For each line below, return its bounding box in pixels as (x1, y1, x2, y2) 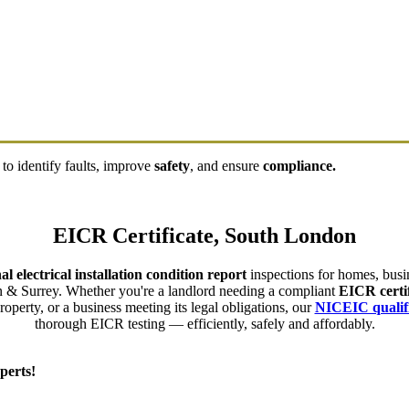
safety (154, 158, 190, 174)
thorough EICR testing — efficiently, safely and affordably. (34, 315, 375, 331)
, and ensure (190, 158, 263, 174)
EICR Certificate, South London (53, 224, 356, 248)
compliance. (263, 158, 336, 174)
